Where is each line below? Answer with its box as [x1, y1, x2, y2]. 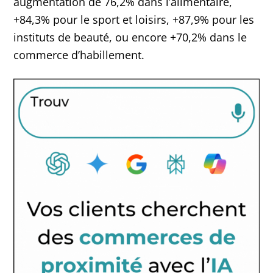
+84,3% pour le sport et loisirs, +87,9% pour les [13, 12, 255, 27]
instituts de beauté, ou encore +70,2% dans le [13, 30, 247, 45]
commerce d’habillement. [13, 48, 145, 63]
